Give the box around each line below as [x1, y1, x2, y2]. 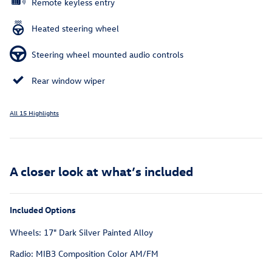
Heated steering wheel [32, 22, 119, 34]
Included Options [10, 203, 76, 216]
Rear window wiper [32, 74, 105, 86]
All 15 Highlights [10, 107, 59, 117]
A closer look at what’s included [10, 162, 193, 178]
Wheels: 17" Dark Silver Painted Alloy [10, 226, 153, 238]
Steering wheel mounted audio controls [32, 48, 183, 60]
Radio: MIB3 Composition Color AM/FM [10, 247, 158, 259]
